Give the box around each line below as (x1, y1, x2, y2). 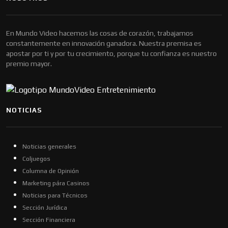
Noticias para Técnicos (22, 191, 88, 199)
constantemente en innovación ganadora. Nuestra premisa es (6, 39, 202, 47)
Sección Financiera (22, 216, 75, 223)
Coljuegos (22, 155, 50, 162)
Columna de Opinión (22, 167, 79, 175)
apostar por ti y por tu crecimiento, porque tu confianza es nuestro (6, 49, 217, 58)
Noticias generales (22, 142, 76, 150)
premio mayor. (6, 59, 52, 68)
